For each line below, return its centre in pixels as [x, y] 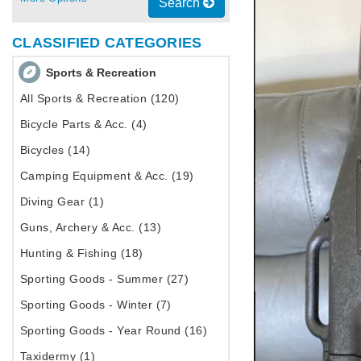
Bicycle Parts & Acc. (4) [84, 124]
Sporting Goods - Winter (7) [96, 305]
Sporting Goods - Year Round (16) [114, 331]
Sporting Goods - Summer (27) [105, 279]
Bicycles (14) [56, 150]
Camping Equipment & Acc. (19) [107, 176]
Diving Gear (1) [62, 202]
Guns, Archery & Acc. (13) [91, 228]
